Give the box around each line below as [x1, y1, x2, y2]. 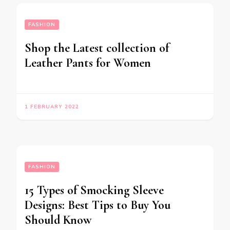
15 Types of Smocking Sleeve [25, 183, 164, 198]
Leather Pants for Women [25, 55, 151, 70]
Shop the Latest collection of [25, 41, 169, 55]
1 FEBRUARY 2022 [25, 103, 79, 110]
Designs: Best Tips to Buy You [25, 198, 170, 213]
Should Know [25, 213, 91, 227]
